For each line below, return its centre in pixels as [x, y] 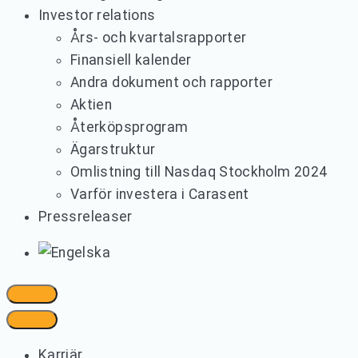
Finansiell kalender [131, 60]
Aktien [91, 104]
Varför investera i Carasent [160, 194]
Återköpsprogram [129, 127]
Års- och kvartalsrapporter [159, 37]
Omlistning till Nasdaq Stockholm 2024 [199, 171]
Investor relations [97, 15]
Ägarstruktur [113, 149]
